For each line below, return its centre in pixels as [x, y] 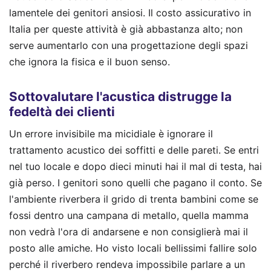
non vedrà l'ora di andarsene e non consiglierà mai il [129, 231]
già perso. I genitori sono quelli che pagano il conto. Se [135, 182]
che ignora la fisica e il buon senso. [90, 62]
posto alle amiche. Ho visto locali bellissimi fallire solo [133, 248]
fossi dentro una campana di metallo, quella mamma [129, 215]
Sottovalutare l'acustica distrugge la [120, 97]
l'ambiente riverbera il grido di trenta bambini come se [134, 199]
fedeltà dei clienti [62, 112]
